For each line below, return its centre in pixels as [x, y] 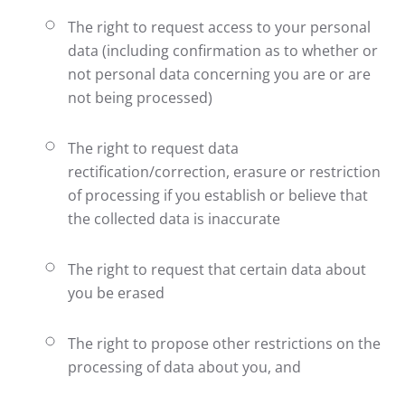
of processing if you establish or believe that [218, 195]
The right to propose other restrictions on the [224, 344]
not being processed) [140, 98]
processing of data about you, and [184, 367]
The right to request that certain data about [217, 269]
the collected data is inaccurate [174, 219]
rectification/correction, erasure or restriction [224, 172]
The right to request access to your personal [219, 27]
